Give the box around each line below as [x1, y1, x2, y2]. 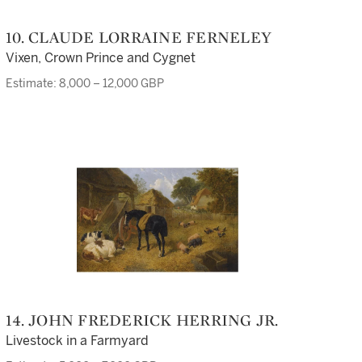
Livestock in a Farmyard [6, 333, 149, 348]
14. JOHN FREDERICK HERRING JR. [12, 309, 279, 330]
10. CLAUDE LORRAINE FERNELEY [12, 27, 271, 48]
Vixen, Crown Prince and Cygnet [6, 50, 196, 65]
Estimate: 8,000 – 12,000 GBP [6, 77, 164, 90]
